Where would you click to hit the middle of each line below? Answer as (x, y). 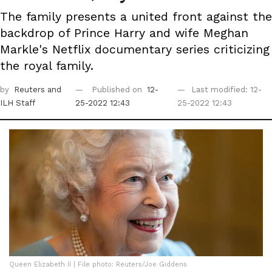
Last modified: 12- (227, 90)
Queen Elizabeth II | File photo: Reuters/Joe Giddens (98, 265)
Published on (118, 90)
